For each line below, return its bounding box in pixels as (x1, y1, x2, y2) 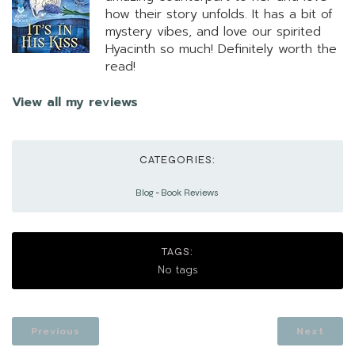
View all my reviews (12, 93, 138, 113)
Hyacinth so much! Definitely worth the (105, 40, 337, 59)
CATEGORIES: (139, 153, 216, 167)
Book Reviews (160, 187, 219, 199)
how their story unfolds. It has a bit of (105, 5, 333, 25)
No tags (157, 262, 198, 278)
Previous (31, 324, 80, 339)
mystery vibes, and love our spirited (105, 22, 321, 42)
